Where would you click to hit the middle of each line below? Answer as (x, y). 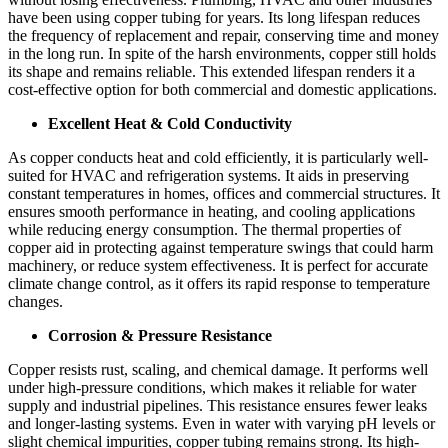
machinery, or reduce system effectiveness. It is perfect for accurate (218, 266)
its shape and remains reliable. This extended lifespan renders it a (211, 72)
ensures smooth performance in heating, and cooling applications (211, 212)
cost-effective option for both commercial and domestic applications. (222, 90)
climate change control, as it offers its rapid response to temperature (219, 284)
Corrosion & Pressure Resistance (160, 336)
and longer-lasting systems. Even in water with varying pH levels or (221, 424)
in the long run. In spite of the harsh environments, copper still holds (222, 54)
